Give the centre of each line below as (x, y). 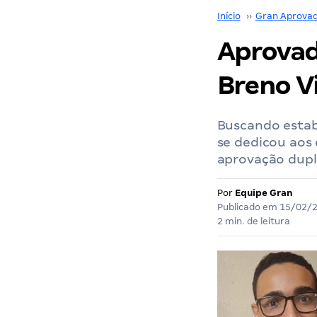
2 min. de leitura (253, 221)
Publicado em (248, 207)
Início (229, 16)
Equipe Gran (264, 193)
